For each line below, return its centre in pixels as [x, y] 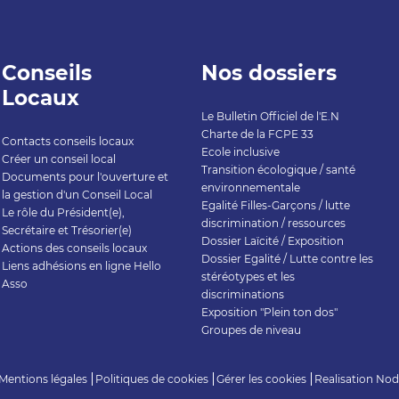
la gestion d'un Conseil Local [77, 195]
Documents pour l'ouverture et [85, 177]
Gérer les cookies [261, 379]
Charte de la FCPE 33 [257, 134]
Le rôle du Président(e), [64, 213]
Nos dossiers [269, 73]
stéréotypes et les [248, 277]
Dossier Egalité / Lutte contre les [287, 259]
